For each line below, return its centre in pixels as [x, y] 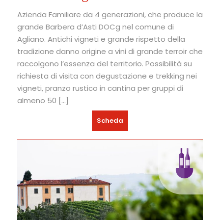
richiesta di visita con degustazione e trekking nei [107, 76]
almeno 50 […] [43, 100]
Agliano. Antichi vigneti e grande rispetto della [101, 39]
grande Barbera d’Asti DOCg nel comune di [96, 27]
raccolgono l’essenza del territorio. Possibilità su [105, 63]
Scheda [110, 120]
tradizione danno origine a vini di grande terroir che [110, 51]
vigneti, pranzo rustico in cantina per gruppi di [100, 88]
